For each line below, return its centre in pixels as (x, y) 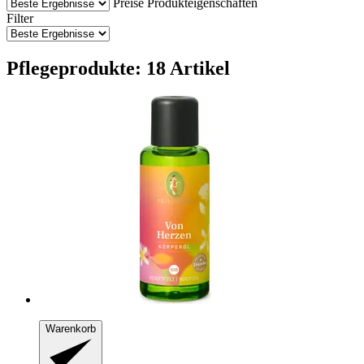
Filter (20, 18)
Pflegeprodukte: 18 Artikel (118, 68)
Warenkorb (71, 328)
